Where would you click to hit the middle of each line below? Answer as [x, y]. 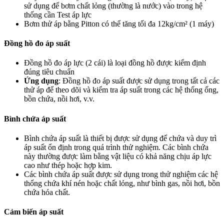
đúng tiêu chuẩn [49, 72]
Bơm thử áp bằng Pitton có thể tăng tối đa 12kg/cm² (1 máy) [119, 23]
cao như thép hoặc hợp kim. [68, 165]
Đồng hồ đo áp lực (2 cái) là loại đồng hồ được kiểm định [115, 63]
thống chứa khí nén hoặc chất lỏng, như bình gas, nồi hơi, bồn [122, 183]
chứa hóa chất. [47, 192]
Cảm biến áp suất [34, 212]
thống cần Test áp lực [58, 14]
